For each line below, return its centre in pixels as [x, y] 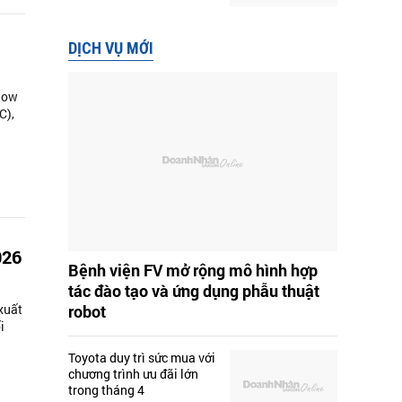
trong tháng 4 [106, 390]
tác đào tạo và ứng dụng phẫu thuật [194, 291]
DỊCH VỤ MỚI [111, 48]
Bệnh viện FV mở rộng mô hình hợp [193, 271]
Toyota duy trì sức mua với [142, 358]
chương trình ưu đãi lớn [133, 374]
